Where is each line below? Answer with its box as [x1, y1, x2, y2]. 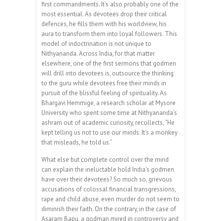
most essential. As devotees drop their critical [41, 9, 167, 18]
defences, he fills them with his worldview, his [41, 19, 167, 28]
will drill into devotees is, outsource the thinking [41, 69, 174, 77]
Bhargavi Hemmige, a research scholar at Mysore [41, 98, 176, 107]
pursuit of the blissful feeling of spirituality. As [41, 88, 167, 97]
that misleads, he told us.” [41, 138, 112, 147]
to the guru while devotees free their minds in [41, 78, 166, 87]
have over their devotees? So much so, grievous [41, 175, 172, 184]
